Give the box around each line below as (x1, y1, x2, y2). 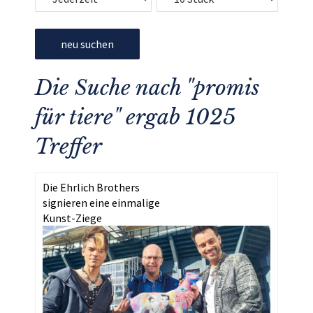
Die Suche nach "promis (35, 75, 259, 101)
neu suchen (61, 37, 114, 51)
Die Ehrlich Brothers (43, 180, 140, 194)
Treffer (35, 133, 102, 159)
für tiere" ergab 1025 (35, 104, 235, 130)
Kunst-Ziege (43, 211, 102, 225)
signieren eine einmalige (43, 196, 160, 210)
